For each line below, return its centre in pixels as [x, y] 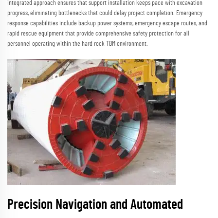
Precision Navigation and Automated [95, 205]
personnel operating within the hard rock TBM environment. [78, 44]
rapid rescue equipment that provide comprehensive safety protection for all [98, 34]
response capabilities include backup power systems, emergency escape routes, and [107, 24]
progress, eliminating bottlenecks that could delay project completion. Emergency [105, 13]
